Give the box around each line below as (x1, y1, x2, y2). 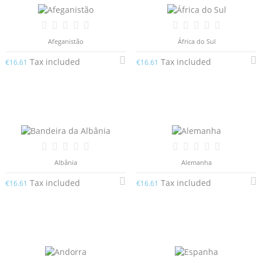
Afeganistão (47, 36, 84, 46)
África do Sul (177, 36, 216, 46)
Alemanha (181, 157, 212, 167)
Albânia (54, 157, 77, 167)
